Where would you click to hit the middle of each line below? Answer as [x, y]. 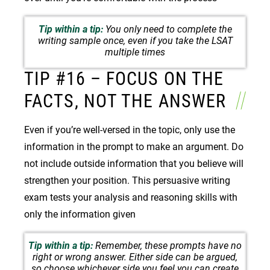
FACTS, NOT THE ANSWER [128, 101]
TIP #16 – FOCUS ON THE [124, 78]
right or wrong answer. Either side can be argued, [135, 257]
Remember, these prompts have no [168, 245]
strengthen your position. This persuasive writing [127, 180]
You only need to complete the [168, 29]
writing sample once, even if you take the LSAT [135, 40]
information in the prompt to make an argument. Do [134, 146]
